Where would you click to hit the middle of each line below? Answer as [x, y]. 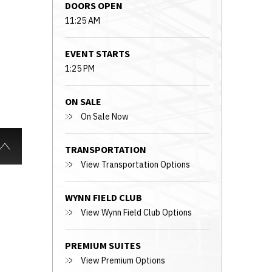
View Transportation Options [135, 164]
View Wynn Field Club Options [136, 212]
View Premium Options [123, 260]
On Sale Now [105, 116]
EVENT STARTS [97, 54]
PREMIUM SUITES [103, 246]
